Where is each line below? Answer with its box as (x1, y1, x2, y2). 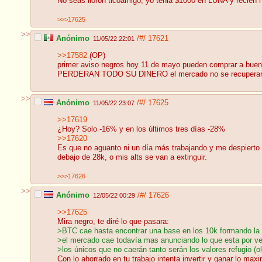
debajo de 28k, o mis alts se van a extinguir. (57, 153, 207, 162)
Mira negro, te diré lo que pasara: (57, 218, 169, 226)
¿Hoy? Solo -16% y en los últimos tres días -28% (57, 125, 225, 134)
